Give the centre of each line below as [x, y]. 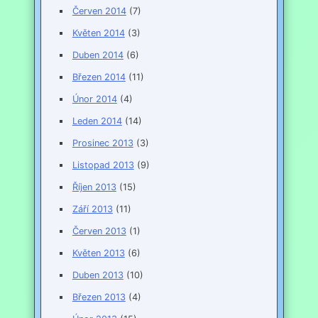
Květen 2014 [98, 33]
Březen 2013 [99, 297]
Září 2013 [92, 209]
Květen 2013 [98, 253]
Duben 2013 [98, 275]
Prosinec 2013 [103, 143]
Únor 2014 [94, 99]
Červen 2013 [99, 231]
